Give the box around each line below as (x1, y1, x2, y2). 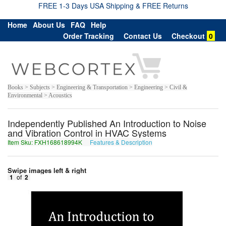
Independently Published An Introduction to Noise (8, 116, 206, 130)
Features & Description (90, 137, 152, 146)
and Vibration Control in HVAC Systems (8, 126, 166, 139)
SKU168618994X (154, 137, 203, 146)
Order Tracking (63, 31, 114, 41)
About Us (33, 20, 65, 30)
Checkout (172, 31, 205, 41)
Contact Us (124, 31, 162, 41)
